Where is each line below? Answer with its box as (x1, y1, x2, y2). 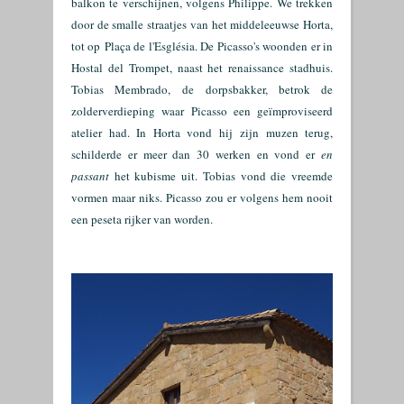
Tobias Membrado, (71, 81, 183, 97)
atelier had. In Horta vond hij (71, 124, 240, 141)
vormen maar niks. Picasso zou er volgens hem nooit (71, 189, 333, 206)
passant (71, 168, 109, 184)
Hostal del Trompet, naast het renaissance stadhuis (71, 60, 330, 76)
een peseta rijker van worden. (71, 211, 213, 227)
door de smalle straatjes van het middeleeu (71, 16, 282, 32)
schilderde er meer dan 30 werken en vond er (71, 146, 321, 162)
